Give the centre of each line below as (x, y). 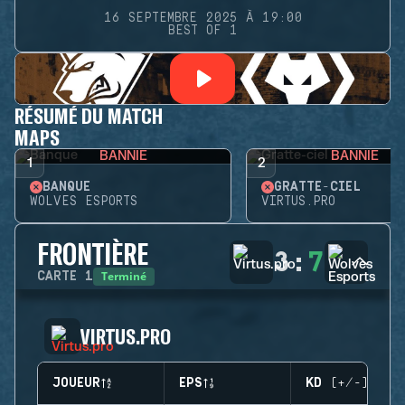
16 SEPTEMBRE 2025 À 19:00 (202, 18)
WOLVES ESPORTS (84, 202)
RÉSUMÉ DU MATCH (89, 115)
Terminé (124, 276)
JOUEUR (76, 383)
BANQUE (66, 187)
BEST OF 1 (202, 31)
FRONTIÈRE (93, 253)
